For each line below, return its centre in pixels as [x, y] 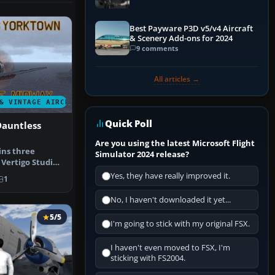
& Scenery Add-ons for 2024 [181, 38]
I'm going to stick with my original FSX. [180, 224]
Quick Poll [129, 124]
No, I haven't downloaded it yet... [171, 200]
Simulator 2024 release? [142, 154]
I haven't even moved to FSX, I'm [170, 248]
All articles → [177, 79]
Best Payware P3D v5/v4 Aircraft [191, 28]
